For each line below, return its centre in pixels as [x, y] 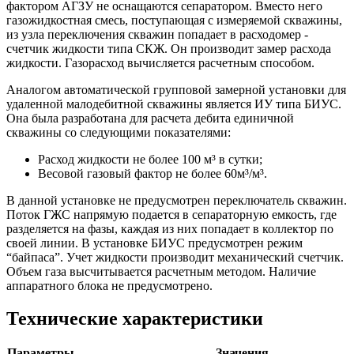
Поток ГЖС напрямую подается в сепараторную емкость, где [171, 214]
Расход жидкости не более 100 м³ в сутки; [150, 159]
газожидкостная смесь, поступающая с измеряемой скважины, [174, 20]
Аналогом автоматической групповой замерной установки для [176, 89]
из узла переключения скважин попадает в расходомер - [157, 34]
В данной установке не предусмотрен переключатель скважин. [177, 200]
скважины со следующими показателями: [119, 132]
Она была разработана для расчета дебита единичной [150, 118]
